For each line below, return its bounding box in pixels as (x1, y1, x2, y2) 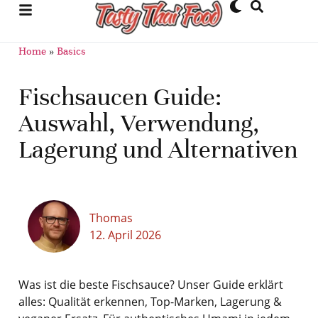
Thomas (89, 210, 133, 226)
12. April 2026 (89, 227, 161, 243)
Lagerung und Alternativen (18, 136, 297, 163)
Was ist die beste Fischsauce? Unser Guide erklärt (18, 276, 283, 293)
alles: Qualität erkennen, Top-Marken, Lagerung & (18, 293, 282, 310)
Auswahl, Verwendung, (18, 110, 259, 137)
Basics (56, 45, 86, 57)
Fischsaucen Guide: (18, 84, 221, 111)
